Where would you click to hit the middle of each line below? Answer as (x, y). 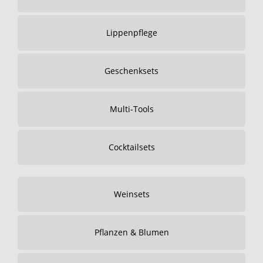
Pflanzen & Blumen (131, 232)
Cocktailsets (131, 147)
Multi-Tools (131, 109)
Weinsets (131, 194)
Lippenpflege (131, 33)
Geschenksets (131, 71)
